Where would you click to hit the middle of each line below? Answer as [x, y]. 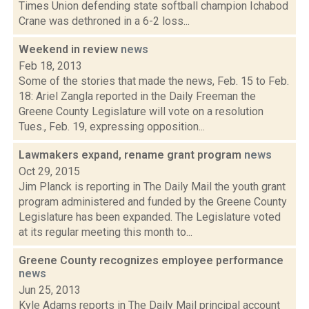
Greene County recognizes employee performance [151, 260]
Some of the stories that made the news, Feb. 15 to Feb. [154, 81]
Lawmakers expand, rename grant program [131, 155]
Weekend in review [70, 49]
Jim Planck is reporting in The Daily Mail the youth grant [152, 187]
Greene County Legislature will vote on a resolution [141, 111]
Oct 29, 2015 [49, 171]
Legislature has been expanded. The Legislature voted [150, 217]
